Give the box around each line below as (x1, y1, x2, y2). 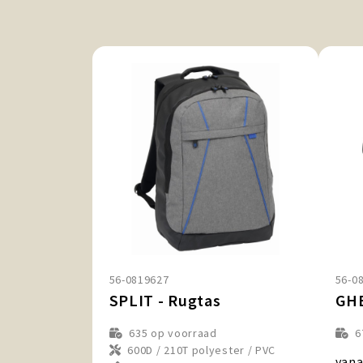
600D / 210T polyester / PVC (127, 343, 276, 358)
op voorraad (147, 326, 217, 341)
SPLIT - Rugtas (109, 290, 221, 311)
